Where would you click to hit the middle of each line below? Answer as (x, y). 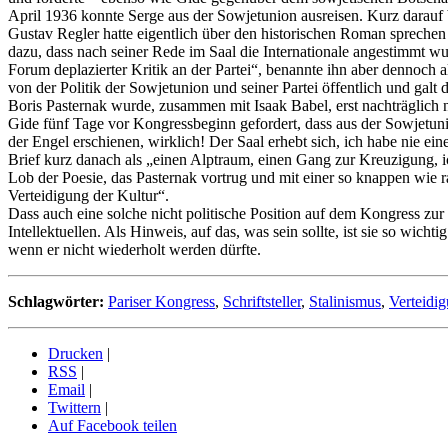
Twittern (74, 408)
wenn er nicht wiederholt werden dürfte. (134, 250)
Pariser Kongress (161, 302)
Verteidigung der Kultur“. (88, 196)
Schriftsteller (262, 302)
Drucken (75, 354)
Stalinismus (345, 302)
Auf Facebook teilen (112, 426)
